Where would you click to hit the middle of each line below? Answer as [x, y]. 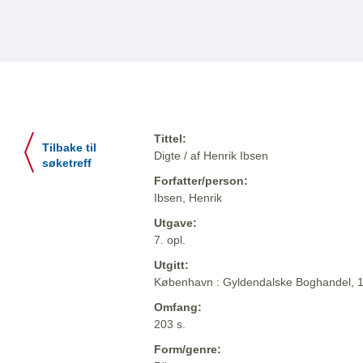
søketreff [67, 164]
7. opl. [170, 240]
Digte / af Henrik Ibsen [211, 156]
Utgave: [175, 223]
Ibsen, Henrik [188, 198]
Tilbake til [69, 148]
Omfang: [178, 307]
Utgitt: [171, 265]
